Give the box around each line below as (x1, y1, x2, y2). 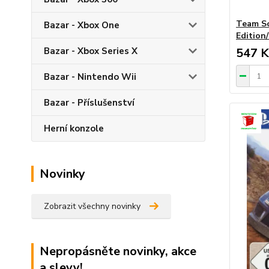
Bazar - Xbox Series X (44, 45, 138, 57)
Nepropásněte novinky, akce (40, 243, 196, 259)
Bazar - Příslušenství (44, 97, 134, 109)
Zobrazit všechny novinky (44, 201, 141, 212)
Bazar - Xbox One (44, 19, 119, 31)
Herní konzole (44, 122, 104, 134)
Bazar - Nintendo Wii (44, 71, 136, 83)
